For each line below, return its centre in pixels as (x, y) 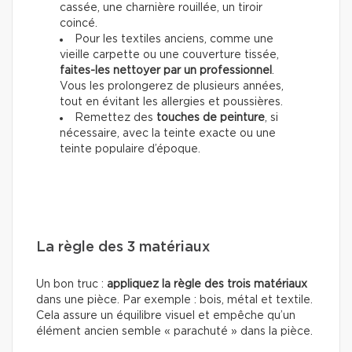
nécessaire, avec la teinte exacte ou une (168, 134)
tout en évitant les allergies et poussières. (171, 103)
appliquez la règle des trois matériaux (207, 285)
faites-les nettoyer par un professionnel (166, 71)
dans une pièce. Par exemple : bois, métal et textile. (174, 301)
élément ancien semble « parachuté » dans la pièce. (174, 332)
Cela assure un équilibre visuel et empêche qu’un (166, 316)
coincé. (79, 24)
